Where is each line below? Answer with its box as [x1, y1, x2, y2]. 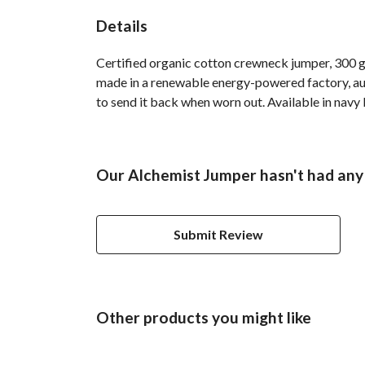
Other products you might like [96, 307, 311, 327]
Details [96, 15, 147, 35]
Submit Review [174, 226, 263, 242]
